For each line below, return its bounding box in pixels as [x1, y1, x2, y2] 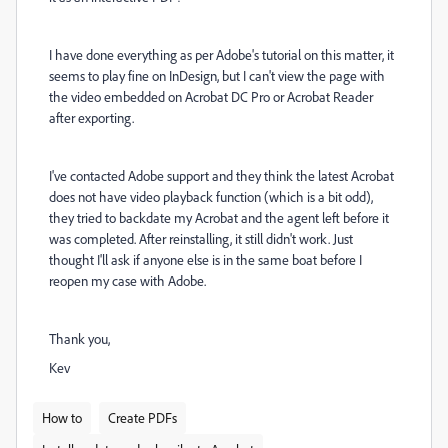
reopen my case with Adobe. [49, 272, 206, 289]
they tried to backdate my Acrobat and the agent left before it [49, 209, 389, 226]
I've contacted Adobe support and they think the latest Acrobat [49, 167, 394, 184]
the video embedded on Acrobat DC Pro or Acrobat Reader [49, 88, 373, 105]
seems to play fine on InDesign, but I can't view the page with [49, 67, 385, 84]
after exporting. [49, 109, 134, 126]
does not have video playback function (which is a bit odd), [49, 188, 373, 205]
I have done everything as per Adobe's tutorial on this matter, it [49, 46, 394, 63]
